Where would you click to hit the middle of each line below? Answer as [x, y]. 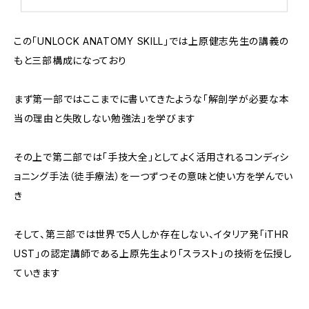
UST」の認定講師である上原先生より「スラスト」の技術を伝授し [153, 253]
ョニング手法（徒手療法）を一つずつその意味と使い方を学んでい [154, 176]
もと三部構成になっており [70, 60]
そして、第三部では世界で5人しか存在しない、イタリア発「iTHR [151, 234]
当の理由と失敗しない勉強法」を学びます [105, 118]
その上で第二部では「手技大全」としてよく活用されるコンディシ [151, 157]
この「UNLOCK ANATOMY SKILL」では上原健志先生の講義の [151, 41]
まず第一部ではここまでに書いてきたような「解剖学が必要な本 [152, 99]
